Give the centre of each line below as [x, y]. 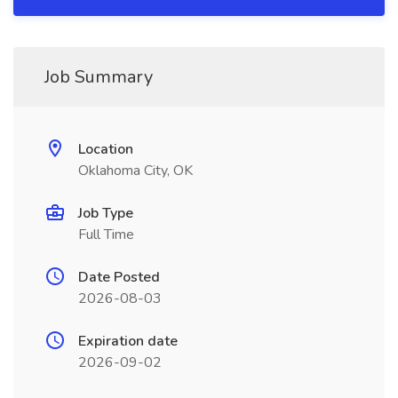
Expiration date [128, 341]
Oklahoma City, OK [135, 171]
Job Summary [99, 77]
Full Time [106, 235]
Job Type [106, 213]
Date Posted [119, 277]
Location [106, 149]
